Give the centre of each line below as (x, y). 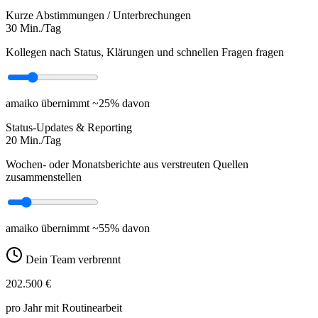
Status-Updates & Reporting (69, 127)
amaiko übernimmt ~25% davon (78, 103)
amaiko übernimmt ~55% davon (78, 228)
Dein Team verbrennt (72, 259)
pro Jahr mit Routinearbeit (64, 307)
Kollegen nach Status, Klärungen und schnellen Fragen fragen (145, 52)
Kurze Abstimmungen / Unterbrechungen (98, 15)
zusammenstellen (44, 177)
